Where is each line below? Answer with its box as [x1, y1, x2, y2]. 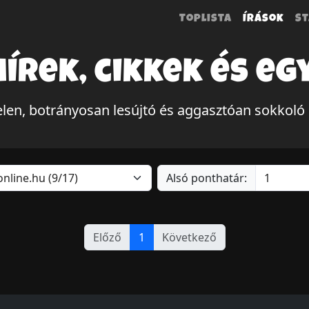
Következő [161, 230, 217, 245]
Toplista [179, 14, 232, 25]
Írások [243, 14, 284, 25]
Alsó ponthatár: [166, 170, 247, 186]
